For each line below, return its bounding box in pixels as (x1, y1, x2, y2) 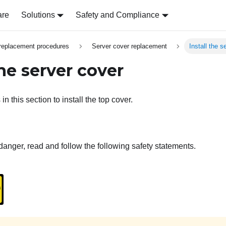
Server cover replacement (91, 42, 167, 50)
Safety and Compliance (76, 11, 160, 19)
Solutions (21, 11, 55, 19)
